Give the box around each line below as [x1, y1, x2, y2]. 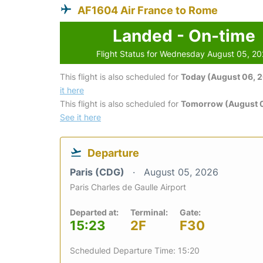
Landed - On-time [112, 25, 255, 46]
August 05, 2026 [144, 166, 218, 178]
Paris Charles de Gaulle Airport [70, 181, 186, 192]
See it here [60, 112, 101, 122]
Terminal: [130, 207, 168, 217]
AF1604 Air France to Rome [77, 4, 218, 16]
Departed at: [70, 207, 119, 217]
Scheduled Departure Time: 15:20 [70, 245, 200, 255]
